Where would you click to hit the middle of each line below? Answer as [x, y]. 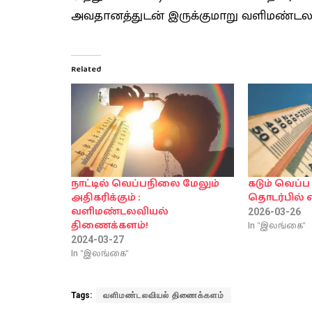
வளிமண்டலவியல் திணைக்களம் [164, 295]
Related [86, 69]
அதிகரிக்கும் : [106, 197]
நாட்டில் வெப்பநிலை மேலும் [145, 184]
